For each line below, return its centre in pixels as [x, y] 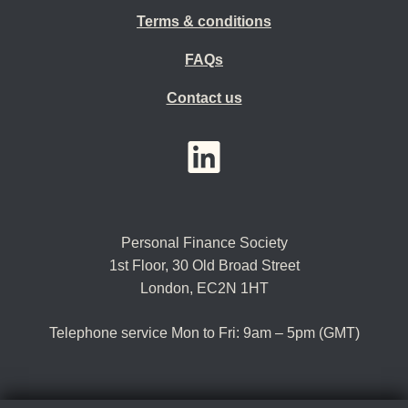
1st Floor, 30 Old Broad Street [204, 265]
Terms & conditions [204, 21]
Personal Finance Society [204, 243]
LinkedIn [233, 150]
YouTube [187, 150]
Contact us [204, 98]
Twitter [273, 150]
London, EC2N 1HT [204, 288]
